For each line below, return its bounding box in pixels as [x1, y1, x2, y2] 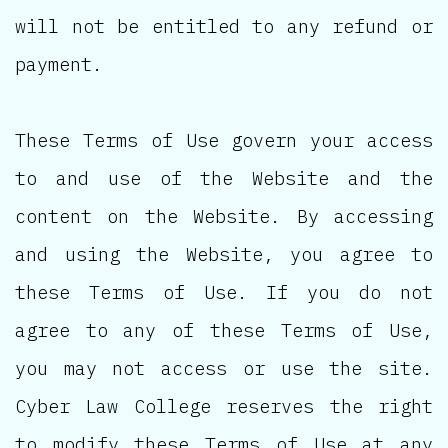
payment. [15, 52, 103, 77]
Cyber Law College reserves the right [15, 394, 433, 419]
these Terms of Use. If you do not [15, 280, 433, 305]
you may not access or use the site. [15, 356, 433, 381]
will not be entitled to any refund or [15, 14, 433, 39]
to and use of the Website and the [15, 166, 433, 191]
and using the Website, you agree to [15, 242, 433, 267]
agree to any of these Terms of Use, [15, 318, 433, 343]
